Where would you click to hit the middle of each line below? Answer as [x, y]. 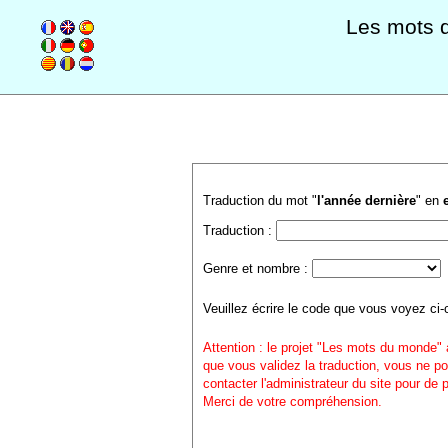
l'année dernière [366, 200]
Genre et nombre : [257, 268]
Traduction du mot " [259, 200]
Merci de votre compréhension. [292, 401]
